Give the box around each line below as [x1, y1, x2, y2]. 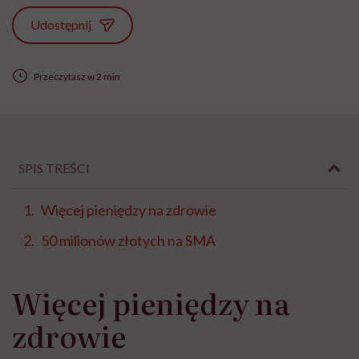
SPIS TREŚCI [18, 160, 90, 176]
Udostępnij [30, 17, 92, 32]
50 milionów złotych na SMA [41, 232, 216, 250]
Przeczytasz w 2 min [33, 70, 120, 83]
